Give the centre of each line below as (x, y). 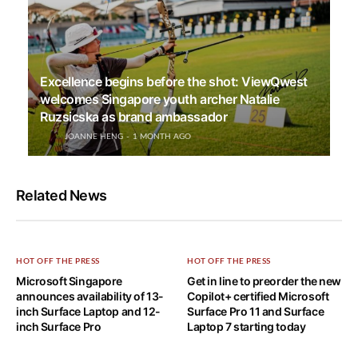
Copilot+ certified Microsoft (258, 296)
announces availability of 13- (90, 296)
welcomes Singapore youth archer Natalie (160, 99)
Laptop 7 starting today (247, 326)
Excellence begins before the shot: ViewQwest (174, 81)
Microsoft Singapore (70, 280)
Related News (62, 195)
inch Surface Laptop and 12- (88, 311)
